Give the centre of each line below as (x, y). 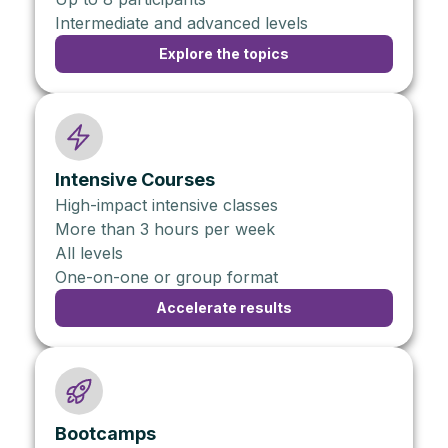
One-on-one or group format (166, 276)
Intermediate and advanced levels (181, 22)
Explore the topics (224, 53)
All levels (89, 252)
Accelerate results (224, 307)
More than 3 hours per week (165, 228)
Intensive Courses (135, 179)
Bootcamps (105, 433)
